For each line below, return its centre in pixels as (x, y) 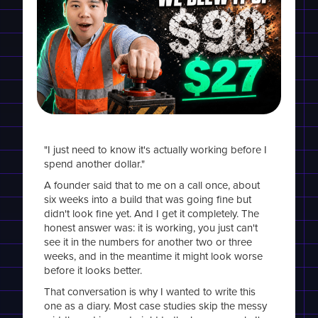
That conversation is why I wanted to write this (150, 292)
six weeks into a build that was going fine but (148, 199)
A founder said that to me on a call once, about (152, 185)
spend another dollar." (95, 164)
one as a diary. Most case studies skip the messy (156, 306)
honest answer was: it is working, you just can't (151, 228)
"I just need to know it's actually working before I (156, 150)
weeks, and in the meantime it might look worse (154, 256)
